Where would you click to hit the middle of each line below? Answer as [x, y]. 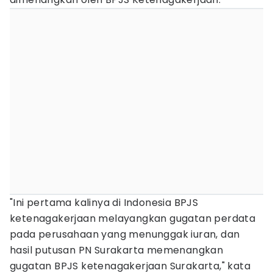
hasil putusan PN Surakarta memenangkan [117, 250]
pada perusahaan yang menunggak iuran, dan [125, 234]
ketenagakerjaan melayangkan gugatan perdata [133, 218]
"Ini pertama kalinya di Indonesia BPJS [104, 203]
